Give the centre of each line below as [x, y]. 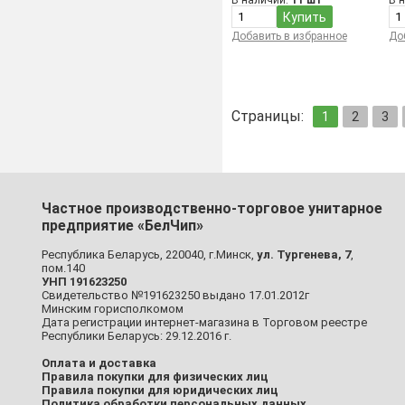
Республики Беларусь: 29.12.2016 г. [136, 336]
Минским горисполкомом [112, 309]
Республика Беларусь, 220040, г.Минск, [149, 255]
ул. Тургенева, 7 [303, 255]
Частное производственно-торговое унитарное [212, 209]
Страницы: [267, 116]
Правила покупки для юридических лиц [160, 391]
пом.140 [63, 268]
